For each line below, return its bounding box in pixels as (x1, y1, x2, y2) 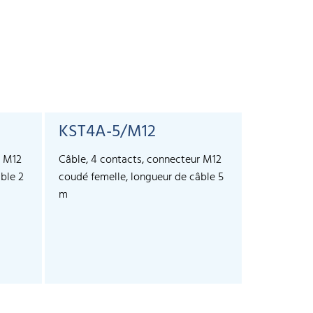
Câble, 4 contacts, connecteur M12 (59, 151, 221, 170)
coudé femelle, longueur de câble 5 (59, 168, 224, 187)
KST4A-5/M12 (59, 119, 156, 146)
